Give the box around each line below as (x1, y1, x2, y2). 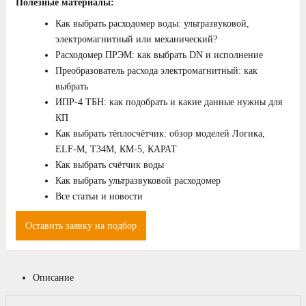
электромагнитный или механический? (55, 34, 217, 45)
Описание (33, 273, 74, 283)
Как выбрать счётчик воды (55, 160, 164, 171)
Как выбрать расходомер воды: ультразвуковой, (55, 18, 249, 29)
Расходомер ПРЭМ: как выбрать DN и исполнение (55, 50, 263, 61)
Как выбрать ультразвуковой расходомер (55, 176, 221, 186)
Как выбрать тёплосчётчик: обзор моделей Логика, (55, 128, 265, 139)
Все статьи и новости (55, 191, 143, 202)
